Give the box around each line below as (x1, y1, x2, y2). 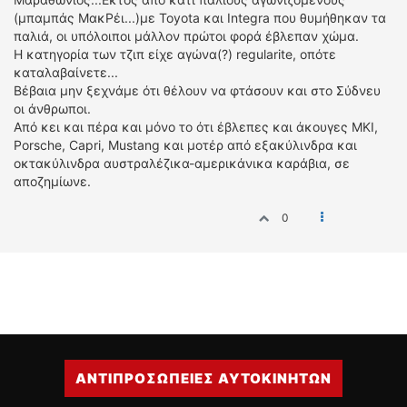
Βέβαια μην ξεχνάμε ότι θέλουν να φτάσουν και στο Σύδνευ (14, 83, 381, 98)
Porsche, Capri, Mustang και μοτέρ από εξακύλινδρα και (14, 137, 357, 153)
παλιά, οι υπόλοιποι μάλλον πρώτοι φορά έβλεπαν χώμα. (14, 28, 359, 44)
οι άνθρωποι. (14, 101, 91, 116)
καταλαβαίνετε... (14, 65, 118, 80)
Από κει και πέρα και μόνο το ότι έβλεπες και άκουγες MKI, (14, 119, 378, 134)
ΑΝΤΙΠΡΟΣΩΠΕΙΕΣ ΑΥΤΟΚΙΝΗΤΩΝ (75, 370, 332, 387)
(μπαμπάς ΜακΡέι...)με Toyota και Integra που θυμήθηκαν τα (14, 10, 386, 25)
